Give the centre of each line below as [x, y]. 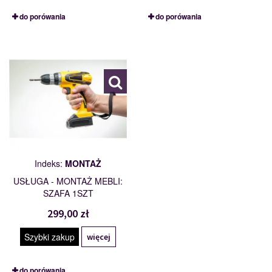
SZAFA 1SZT [68, 193]
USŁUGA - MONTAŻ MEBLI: [68, 181]
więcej [99, 237]
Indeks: [50, 164]
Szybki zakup [49, 237]
